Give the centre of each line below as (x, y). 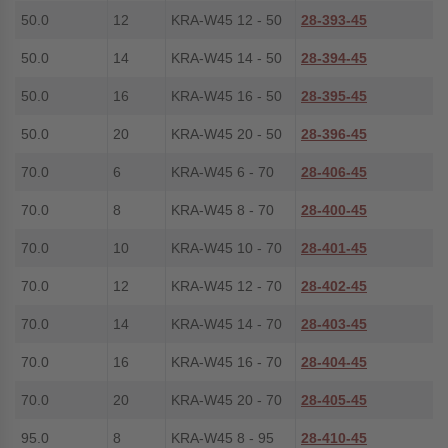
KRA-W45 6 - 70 (222, 172)
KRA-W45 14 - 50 (226, 58)
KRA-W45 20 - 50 (226, 134)
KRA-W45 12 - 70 (226, 286)
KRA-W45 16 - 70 (226, 362)
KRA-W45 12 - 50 (226, 20)
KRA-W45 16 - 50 (226, 96)
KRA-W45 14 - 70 (226, 324)
